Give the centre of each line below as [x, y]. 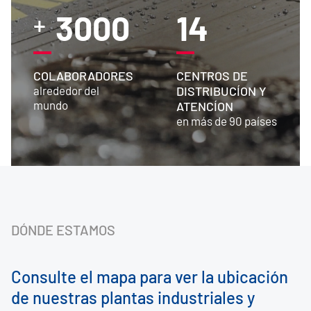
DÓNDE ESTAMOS [63, 230]
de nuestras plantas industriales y [133, 297]
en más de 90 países [227, 121]
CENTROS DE [212, 76]
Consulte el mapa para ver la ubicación [150, 277]
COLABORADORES [83, 76]
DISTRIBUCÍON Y [221, 91]
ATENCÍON [205, 106]
